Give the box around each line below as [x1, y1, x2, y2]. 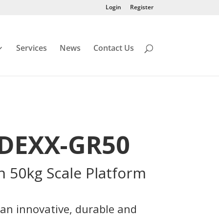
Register [130, 3, 153, 11]
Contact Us [93, 43, 134, 53]
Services [16, 43, 47, 53]
